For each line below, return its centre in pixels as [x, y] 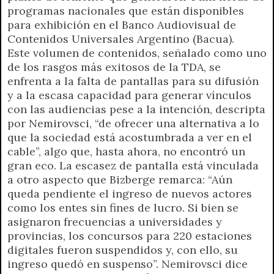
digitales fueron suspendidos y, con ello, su [123, 250]
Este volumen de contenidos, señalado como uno [137, 53]
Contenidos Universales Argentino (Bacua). [121, 39]
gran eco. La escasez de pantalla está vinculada [133, 165]
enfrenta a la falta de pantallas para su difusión [133, 81]
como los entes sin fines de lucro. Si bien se [123, 207]
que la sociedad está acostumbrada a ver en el [130, 137]
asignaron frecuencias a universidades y [115, 221]
